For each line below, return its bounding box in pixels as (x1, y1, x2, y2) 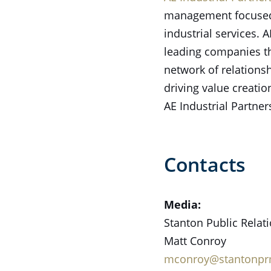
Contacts (163, 151, 246, 177)
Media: (163, 197, 201, 212)
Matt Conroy (163, 233, 226, 248)
